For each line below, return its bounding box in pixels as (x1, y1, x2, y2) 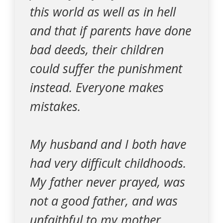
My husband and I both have (30, 135, 186, 152)
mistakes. (30, 98, 81, 114)
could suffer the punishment (30, 60, 182, 77)
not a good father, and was (30, 192, 178, 209)
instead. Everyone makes (30, 79, 164, 96)
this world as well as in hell (30, 3, 176, 20)
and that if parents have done (30, 22, 191, 39)
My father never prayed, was (30, 173, 185, 190)
